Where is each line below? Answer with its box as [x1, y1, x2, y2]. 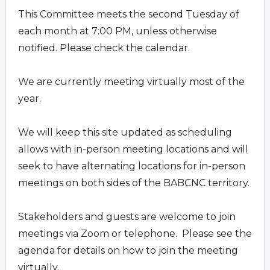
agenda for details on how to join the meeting [18, 245, 238, 256]
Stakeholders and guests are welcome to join [18, 211, 236, 222]
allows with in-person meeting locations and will [18, 143, 248, 155]
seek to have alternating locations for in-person [18, 160, 245, 172]
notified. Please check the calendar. [18, 42, 199, 54]
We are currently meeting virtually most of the [18, 76, 245, 87]
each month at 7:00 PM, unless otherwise [18, 25, 217, 37]
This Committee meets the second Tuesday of [18, 8, 239, 20]
